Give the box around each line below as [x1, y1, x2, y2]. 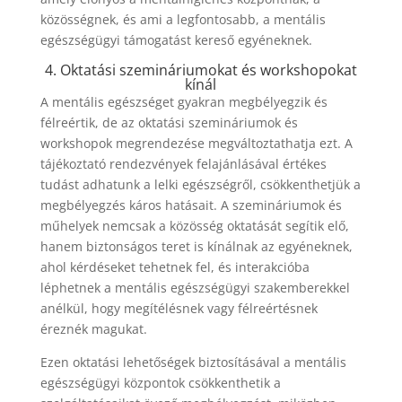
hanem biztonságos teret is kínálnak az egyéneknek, [39, 238, 353, 255]
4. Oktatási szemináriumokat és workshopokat [44, 60, 357, 80]
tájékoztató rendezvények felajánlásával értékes [39, 155, 327, 172]
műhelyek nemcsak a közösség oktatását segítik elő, [39, 217, 349, 234]
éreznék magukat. [39, 320, 147, 337]
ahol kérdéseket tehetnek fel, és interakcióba [39, 258, 310, 275]
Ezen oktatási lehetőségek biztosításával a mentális [39, 354, 346, 371]
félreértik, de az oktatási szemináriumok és [39, 114, 298, 131]
